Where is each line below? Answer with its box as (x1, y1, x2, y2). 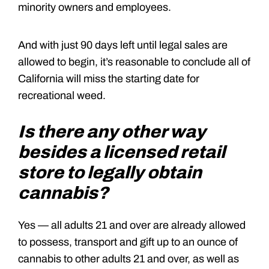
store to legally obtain (18, 163, 202, 182)
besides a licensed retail (18, 142, 225, 162)
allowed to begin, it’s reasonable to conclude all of (18, 55, 250, 68)
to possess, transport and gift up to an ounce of (18, 235, 238, 248)
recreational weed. (18, 89, 106, 101)
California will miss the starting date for (18, 72, 199, 85)
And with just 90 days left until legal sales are (18, 38, 228, 51)
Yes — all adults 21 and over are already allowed (18, 219, 246, 231)
